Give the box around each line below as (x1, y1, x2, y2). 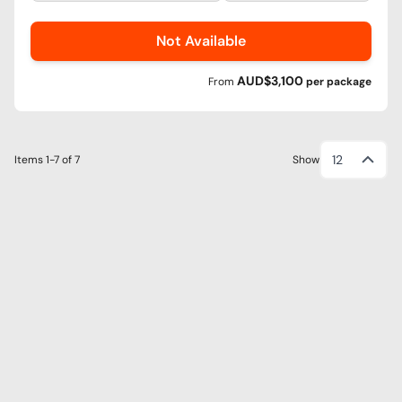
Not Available (156, 31, 246, 51)
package (327, 74, 371, 90)
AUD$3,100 (237, 73, 306, 90)
